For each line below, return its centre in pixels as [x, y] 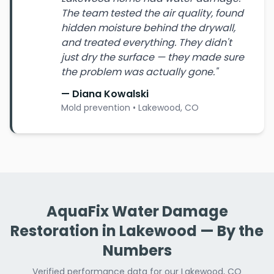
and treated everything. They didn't [146, 43]
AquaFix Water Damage [137, 211]
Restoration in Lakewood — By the [137, 231]
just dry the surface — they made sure [153, 57]
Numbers [137, 250]
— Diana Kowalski [105, 94]
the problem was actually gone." [139, 72]
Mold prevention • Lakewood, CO [130, 108]
